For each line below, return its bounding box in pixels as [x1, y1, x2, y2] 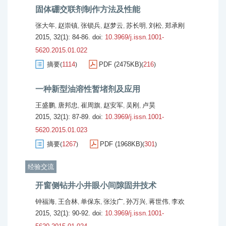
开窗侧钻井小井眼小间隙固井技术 [35, 181, 156, 190]
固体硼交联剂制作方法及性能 [35, 5, 140, 14]
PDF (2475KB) [99, 61, 141, 68]
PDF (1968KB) [100, 140, 142, 148]
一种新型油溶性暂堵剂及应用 [35, 85, 140, 93]
